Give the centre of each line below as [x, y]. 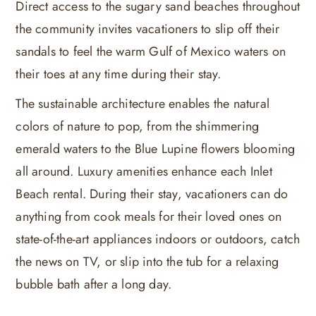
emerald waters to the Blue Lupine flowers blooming [156, 149]
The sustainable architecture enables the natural [142, 104]
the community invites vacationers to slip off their [148, 29]
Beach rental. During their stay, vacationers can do [152, 194]
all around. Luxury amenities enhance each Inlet [144, 172]
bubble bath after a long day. [94, 285]
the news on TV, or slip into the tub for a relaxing [147, 262]
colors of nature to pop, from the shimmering [138, 127]
